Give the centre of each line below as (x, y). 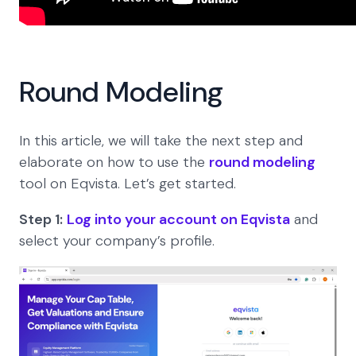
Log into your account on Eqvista (178, 220)
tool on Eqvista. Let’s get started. (128, 184)
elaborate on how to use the (114, 163)
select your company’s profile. (117, 241)
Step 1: (41, 220)
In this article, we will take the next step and (161, 141)
